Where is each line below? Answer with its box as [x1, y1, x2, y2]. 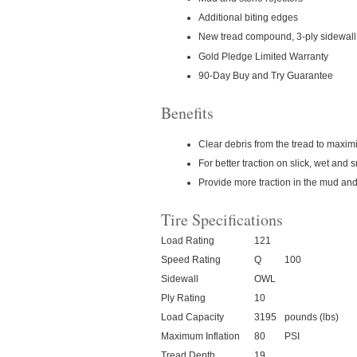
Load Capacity [161, 312, 224, 324]
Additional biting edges [198, 12, 298, 23]
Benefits [161, 102, 214, 124]
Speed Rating [161, 254, 221, 266]
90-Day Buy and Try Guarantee [198, 69, 333, 81]
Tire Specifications [161, 209, 283, 231]
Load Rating [161, 235, 214, 247]
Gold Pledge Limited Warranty [198, 50, 328, 62]
